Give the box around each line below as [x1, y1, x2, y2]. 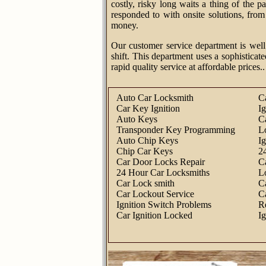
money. [111, 20, 138, 30]
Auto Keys [116, 114, 157, 124]
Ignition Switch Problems [116, 199, 211, 210]
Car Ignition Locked [116, 210, 192, 220]
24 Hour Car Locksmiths [116, 167, 210, 178]
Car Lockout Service [116, 189, 194, 199]
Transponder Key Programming [116, 125, 235, 135]
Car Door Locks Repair [116, 157, 205, 167]
